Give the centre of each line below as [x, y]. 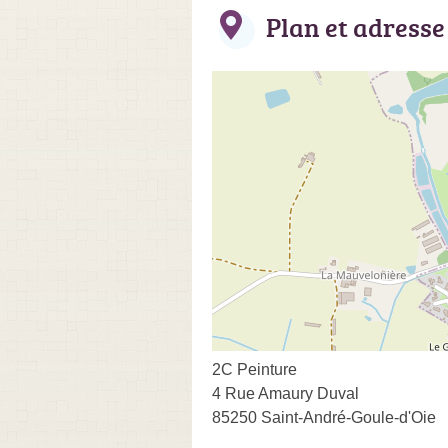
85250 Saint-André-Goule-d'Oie [324, 417]
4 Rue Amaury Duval [285, 393]
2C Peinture [254, 369]
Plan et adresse [355, 26]
